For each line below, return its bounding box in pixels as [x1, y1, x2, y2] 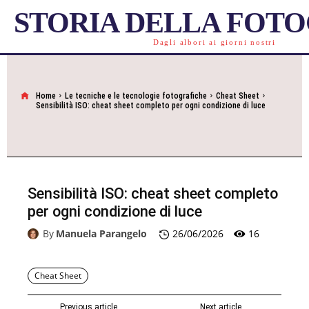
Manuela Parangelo [56, 227, 147, 241]
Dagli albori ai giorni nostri [152, 38, 277, 46]
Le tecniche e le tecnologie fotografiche [65, 91, 207, 101]
